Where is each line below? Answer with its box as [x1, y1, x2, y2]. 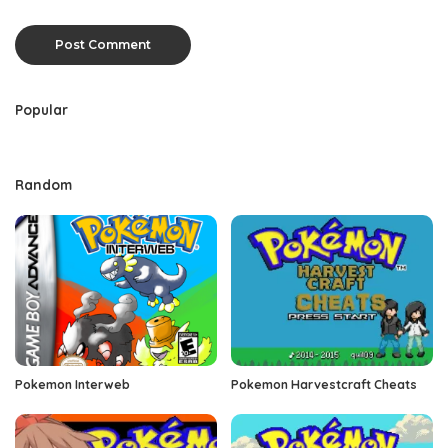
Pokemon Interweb [15, 377, 130, 393]
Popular [15, 100, 68, 118]
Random [15, 175, 72, 193]
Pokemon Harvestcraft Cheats [231, 377, 417, 393]
